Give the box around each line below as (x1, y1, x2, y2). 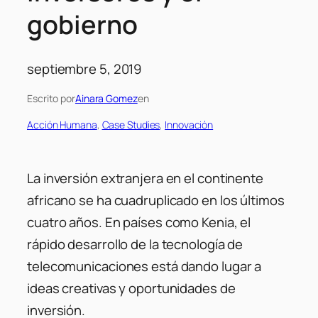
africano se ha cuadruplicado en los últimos (27, 191, 285, 210)
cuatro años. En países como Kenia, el (27, 213, 251, 232)
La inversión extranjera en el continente (27, 169, 263, 188)
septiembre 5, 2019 (27, 59, 142, 78)
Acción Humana (27, 117, 97, 131)
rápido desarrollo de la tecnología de (27, 235, 243, 254)
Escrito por (27, 91, 75, 105)
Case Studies (102, 117, 160, 131)
